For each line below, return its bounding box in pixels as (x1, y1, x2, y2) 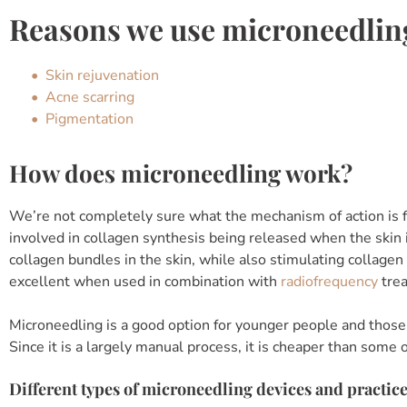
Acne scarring (45, 87, 134, 107)
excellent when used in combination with (9, 272, 281, 292)
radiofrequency (281, 272, 378, 292)
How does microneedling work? (9, 157, 352, 189)
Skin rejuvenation (45, 65, 159, 85)
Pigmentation (45, 109, 134, 129)
